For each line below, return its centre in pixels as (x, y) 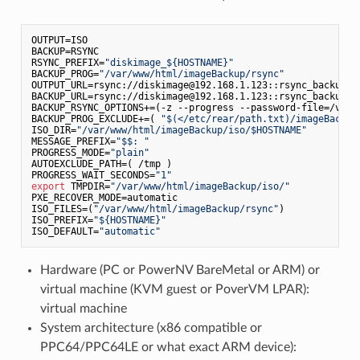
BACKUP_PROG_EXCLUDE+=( (96, 119)
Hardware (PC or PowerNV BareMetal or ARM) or (180, 270)
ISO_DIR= (53, 130)
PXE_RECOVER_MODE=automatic (104, 197)
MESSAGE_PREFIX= (73, 141)
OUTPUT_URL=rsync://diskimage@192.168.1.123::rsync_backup (188, 85)
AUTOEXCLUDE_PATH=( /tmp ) (101, 164)
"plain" (129, 152)
